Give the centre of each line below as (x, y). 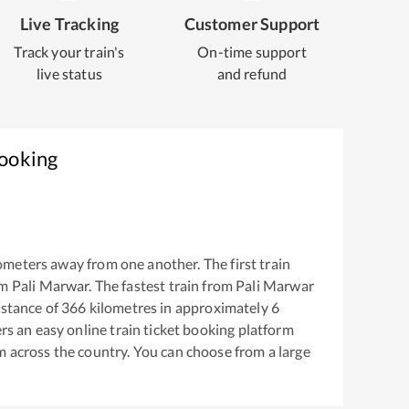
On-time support (252, 52)
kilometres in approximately (178, 308)
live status (69, 73)
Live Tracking (69, 24)
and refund (252, 73)
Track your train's (69, 52)
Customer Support (252, 24)
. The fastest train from (163, 286)
